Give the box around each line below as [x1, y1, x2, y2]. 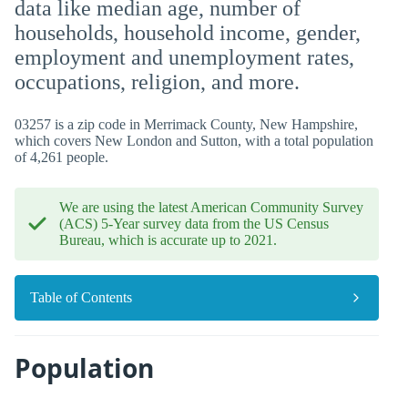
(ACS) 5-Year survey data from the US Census [59, 216, 329, 231]
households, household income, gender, [15, 21, 361, 45]
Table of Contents [30, 290, 132, 305]
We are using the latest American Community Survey [59, 199, 363, 215]
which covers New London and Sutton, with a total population [15, 133, 373, 148]
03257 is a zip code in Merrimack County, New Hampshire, [15, 117, 358, 132]
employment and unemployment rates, [15, 46, 354, 69]
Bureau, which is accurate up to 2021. [59, 232, 277, 248]
